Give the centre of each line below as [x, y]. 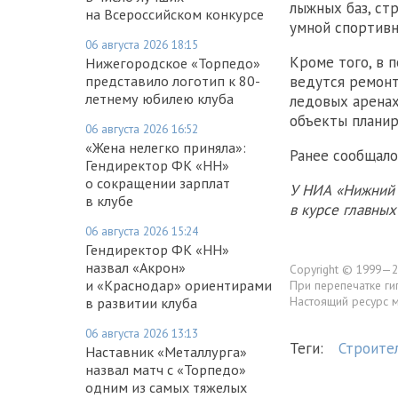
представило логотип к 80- [173, 80]
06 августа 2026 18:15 [142, 44]
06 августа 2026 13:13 [142, 333]
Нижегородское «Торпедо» [173, 63]
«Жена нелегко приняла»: [166, 147]
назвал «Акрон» [135, 267]
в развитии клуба [141, 302]
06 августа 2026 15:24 [142, 231]
